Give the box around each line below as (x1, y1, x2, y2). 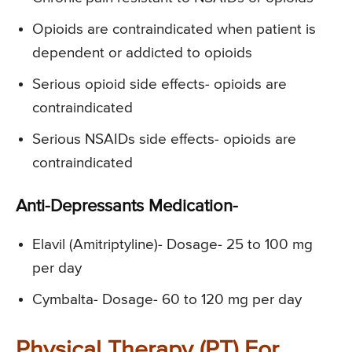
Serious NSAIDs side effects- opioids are (32, 132, 296, 148)
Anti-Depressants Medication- (16, 198, 238, 216)
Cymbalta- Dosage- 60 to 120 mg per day (32, 292, 302, 308)
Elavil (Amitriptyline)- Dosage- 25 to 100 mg (32, 237, 313, 253)
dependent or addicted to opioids (32, 46, 252, 61)
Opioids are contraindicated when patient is (32, 22, 316, 38)
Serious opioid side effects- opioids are (32, 77, 287, 93)
